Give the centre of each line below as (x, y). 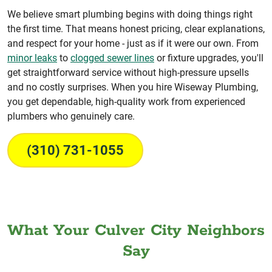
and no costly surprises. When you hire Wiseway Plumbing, (133, 87)
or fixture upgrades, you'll (209, 58)
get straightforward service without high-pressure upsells (128, 72)
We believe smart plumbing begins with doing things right (130, 14)
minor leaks (32, 58)
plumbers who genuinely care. (71, 116)
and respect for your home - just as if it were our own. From (133, 43)
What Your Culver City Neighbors (136, 230)
